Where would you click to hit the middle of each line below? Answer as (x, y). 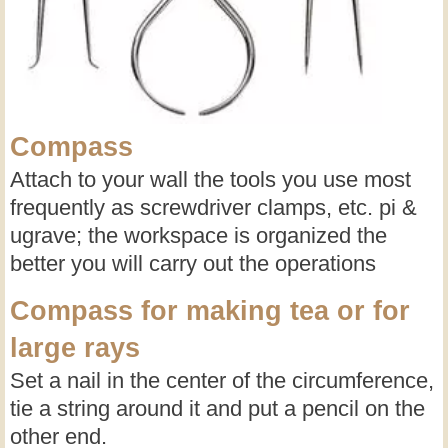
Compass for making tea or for (210, 310)
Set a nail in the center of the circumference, (222, 380)
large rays (75, 347)
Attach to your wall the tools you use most (210, 179)
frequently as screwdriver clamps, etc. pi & (213, 207)
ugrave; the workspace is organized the (198, 235)
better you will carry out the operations (193, 263)
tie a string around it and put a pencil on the (217, 408)
